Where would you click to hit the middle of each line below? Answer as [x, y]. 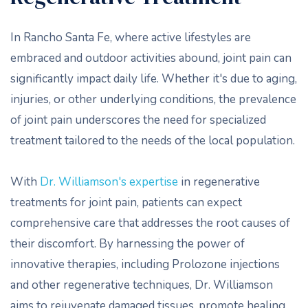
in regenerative [219, 182]
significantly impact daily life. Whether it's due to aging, [154, 79]
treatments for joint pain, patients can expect [126, 202]
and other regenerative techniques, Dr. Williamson [142, 285]
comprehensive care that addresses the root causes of [150, 223]
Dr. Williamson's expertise [108, 182]
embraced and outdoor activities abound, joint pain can [151, 58]
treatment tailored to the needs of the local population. [153, 141]
